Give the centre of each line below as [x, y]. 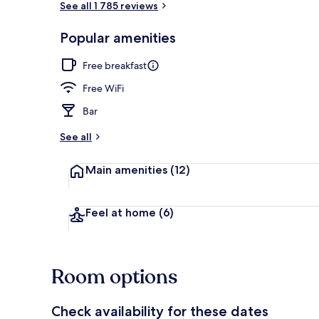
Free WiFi [103, 88]
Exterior [280, 45]
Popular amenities [118, 37]
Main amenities [126, 169]
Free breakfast [115, 65]
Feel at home [121, 212]
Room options [114, 277]
